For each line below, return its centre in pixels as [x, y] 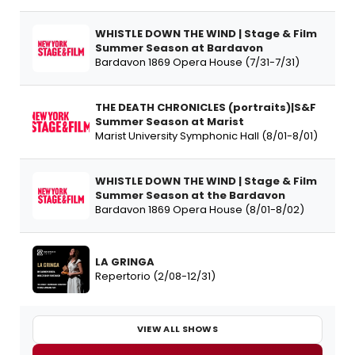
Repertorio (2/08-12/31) [155, 276]
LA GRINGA [125, 261]
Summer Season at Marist [170, 121]
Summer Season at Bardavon [179, 48]
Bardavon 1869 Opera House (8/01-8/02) [200, 209]
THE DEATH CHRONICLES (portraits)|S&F [206, 107]
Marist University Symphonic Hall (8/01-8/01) [206, 136]
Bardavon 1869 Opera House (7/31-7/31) [197, 62]
